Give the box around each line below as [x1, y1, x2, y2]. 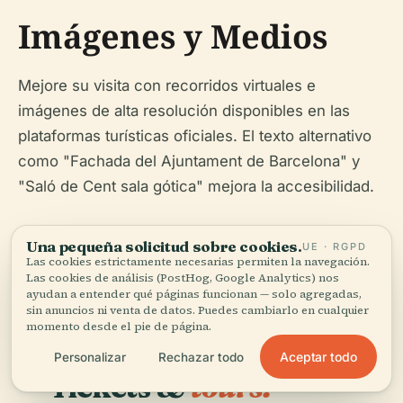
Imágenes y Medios [18, 13, 327, 58]
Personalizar [53, 349, 126, 364]
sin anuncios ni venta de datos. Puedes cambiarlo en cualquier [26, 302, 369, 318]
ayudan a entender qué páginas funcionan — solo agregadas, [26, 286, 362, 301]
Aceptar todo [279, 349, 357, 364]
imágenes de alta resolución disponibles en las [18, 101, 350, 120]
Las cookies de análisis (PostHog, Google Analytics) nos [26, 270, 339, 285]
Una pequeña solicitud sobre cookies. [26, 237, 302, 255]
